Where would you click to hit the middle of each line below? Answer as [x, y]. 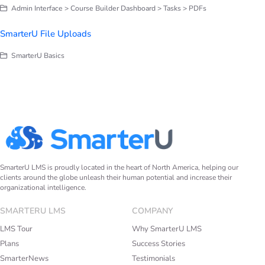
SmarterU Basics [37, 55]
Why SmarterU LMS [167, 229]
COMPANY [152, 211]
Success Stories [158, 243]
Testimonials [153, 258]
